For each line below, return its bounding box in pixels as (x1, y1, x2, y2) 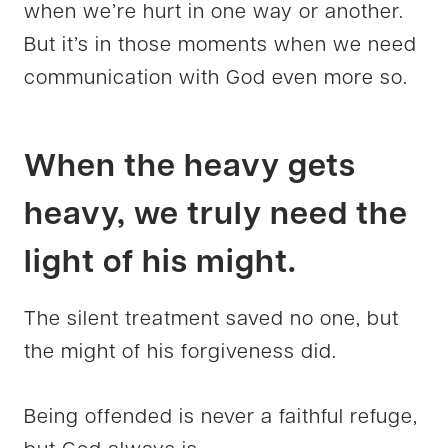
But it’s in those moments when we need (24, 35, 417, 56)
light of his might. (24, 247, 297, 280)
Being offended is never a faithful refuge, (24, 407, 418, 428)
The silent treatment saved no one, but (24, 309, 399, 330)
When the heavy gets (24, 151, 356, 184)
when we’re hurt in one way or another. (24, 2, 404, 23)
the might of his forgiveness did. (24, 342, 337, 363)
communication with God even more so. (24, 68, 408, 89)
